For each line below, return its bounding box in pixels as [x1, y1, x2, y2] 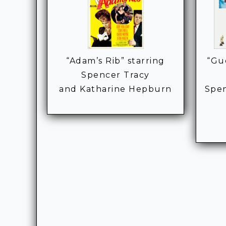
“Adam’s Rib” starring [66, 56, 165, 66]
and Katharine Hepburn [59, 84, 172, 94]
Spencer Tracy [81, 70, 150, 80]
